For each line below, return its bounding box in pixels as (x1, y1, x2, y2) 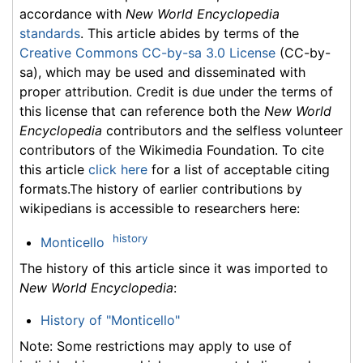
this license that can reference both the (19, 102, 264, 119)
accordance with (19, 5, 126, 22)
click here (88, 160, 147, 177)
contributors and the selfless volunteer (102, 122, 343, 139)
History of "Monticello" (40, 312, 180, 329)
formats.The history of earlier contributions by (19, 180, 302, 197)
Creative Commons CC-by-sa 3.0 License (19, 44, 275, 61)
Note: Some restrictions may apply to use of (19, 338, 292, 355)
